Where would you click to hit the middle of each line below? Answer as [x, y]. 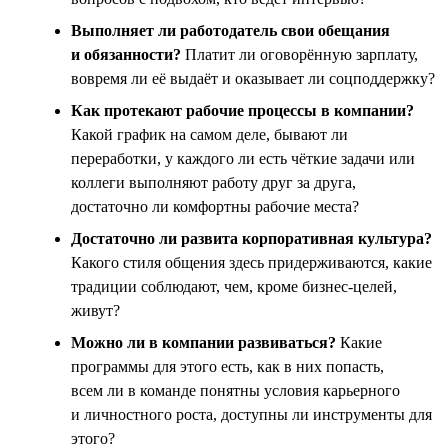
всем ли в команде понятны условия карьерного [235, 390]
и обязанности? [126, 54]
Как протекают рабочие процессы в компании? [242, 110]
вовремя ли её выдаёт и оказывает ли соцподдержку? [253, 78]
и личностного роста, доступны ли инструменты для [251, 414]
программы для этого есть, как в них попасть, [227, 366]
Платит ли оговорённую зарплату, [299, 54]
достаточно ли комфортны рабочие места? [215, 206]
